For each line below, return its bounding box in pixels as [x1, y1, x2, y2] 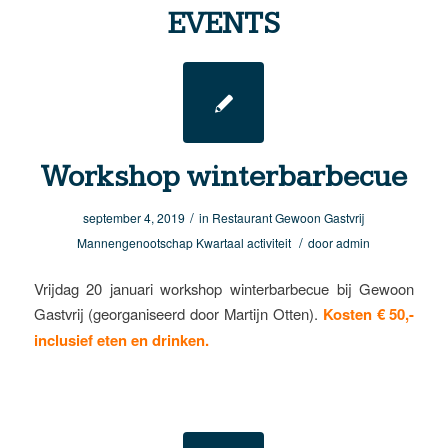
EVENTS [167, 6, 280, 42]
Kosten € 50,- [322, 302, 415, 325]
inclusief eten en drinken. [33, 328, 209, 351]
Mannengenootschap [77, 234, 194, 251]
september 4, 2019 [83, 209, 186, 226]
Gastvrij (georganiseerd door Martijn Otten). [33, 302, 323, 324]
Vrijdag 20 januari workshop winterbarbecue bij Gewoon [33, 277, 415, 299]
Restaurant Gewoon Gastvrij [212, 209, 365, 226]
